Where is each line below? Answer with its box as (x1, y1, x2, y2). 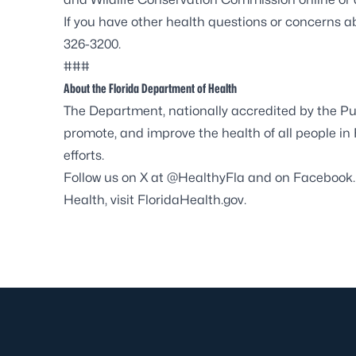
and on (245, 169, 293, 185)
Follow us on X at (64, 169, 167, 185)
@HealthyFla (167, 169, 245, 185)
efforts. (64, 147, 104, 163)
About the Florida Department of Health (64, 80, 237, 96)
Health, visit (64, 192, 137, 207)
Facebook (293, 169, 353, 185)
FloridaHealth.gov (137, 192, 244, 207)
